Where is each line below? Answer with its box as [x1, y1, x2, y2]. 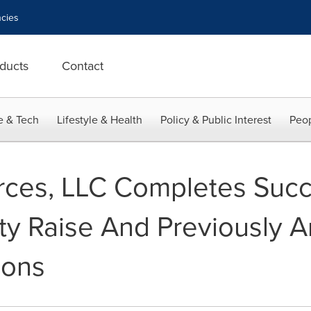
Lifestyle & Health [57, 112, 142, 127]
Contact [62, 57, 103, 74]
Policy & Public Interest [160, 112, 271, 127]
